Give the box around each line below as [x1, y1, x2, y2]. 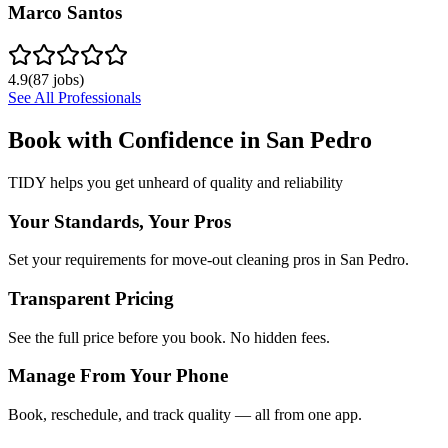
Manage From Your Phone [8, 365, 228, 387]
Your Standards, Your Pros [8, 210, 231, 232]
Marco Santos [8, 2, 122, 24]
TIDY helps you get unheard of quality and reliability [8, 173, 343, 191]
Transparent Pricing [8, 287, 174, 309]
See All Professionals [8, 89, 141, 106]
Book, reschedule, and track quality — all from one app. [8, 406, 362, 424]
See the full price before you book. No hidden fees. [8, 328, 330, 346]
